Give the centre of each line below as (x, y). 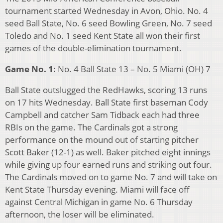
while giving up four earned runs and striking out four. (109, 165)
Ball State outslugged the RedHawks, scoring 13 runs (106, 90)
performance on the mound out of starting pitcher (102, 140)
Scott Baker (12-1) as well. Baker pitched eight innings (108, 152)
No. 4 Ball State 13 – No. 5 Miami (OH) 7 (133, 69)
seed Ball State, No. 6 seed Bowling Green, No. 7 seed (109, 23)
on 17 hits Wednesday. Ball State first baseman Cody (107, 103)
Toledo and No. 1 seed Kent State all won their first (103, 36)
